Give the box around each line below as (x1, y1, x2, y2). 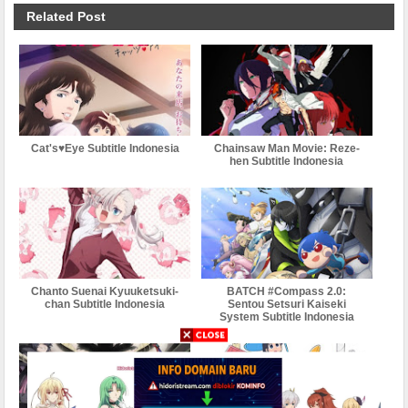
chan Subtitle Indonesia (45, 298, 166, 311)
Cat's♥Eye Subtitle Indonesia (30, 142, 179, 155)
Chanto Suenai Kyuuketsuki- (31, 285, 179, 298)
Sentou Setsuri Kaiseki (227, 298, 346, 311)
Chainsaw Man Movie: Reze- (213, 142, 360, 155)
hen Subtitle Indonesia (229, 155, 344, 168)
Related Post (26, 9, 107, 24)
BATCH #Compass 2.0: (227, 285, 347, 298)
